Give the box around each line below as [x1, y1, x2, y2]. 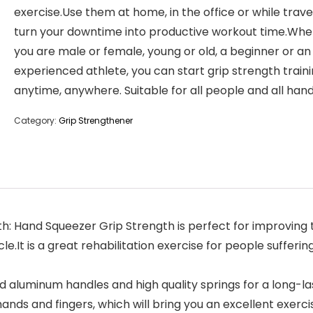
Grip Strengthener [59, 115, 133, 126]
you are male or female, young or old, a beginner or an [14, 43, 311, 59]
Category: [14, 115, 59, 126]
